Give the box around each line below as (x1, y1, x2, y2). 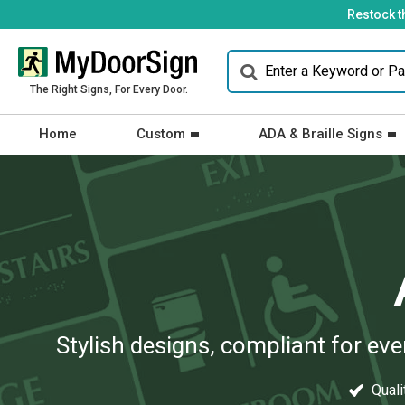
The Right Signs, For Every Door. (29, 83, 188, 96)
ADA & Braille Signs (259, 126, 382, 142)
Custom (137, 126, 185, 142)
